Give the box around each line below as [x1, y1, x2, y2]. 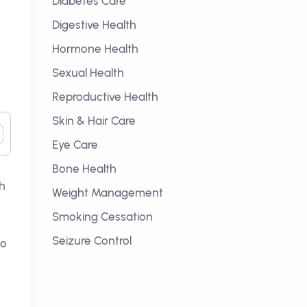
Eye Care [52, 138, 98, 151]
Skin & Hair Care [52, 114, 136, 127]
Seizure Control [52, 234, 132, 247]
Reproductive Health [52, 90, 158, 103]
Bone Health [52, 162, 116, 175]
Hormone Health [52, 42, 138, 56]
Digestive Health [52, 18, 136, 32]
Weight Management [52, 186, 163, 199]
